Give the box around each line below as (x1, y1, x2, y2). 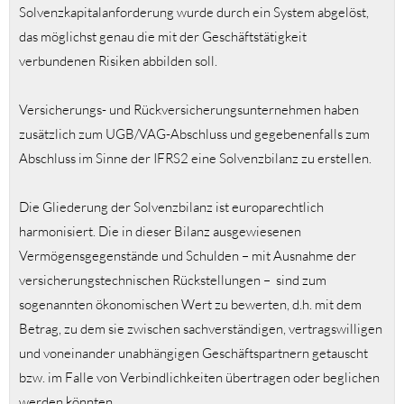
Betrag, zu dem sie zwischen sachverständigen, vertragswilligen (19, 320, 382, 338)
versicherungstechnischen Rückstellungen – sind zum (19, 271, 326, 289)
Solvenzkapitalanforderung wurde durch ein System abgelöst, (19, 4, 369, 22)
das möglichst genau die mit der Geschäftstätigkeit (19, 28, 307, 46)
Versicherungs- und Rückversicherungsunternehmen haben (19, 101, 359, 119)
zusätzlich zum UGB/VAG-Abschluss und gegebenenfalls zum (19, 125, 370, 143)
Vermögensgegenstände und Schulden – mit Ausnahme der (19, 247, 356, 265)
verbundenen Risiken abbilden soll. (19, 52, 217, 70)
